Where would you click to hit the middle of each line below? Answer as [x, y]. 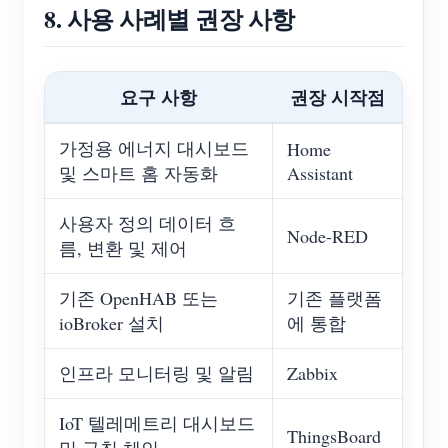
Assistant [320, 173]
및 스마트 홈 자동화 [138, 173]
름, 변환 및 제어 [123, 248]
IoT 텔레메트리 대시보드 [157, 423]
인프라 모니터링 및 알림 [156, 373]
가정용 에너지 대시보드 [154, 148]
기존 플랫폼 [334, 298]
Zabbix [312, 373]
